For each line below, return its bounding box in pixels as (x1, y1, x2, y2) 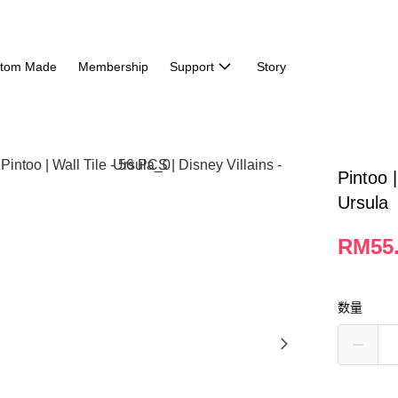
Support (169, 60, 214, 74)
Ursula (338, 193, 389, 212)
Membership (77, 60, 148, 74)
